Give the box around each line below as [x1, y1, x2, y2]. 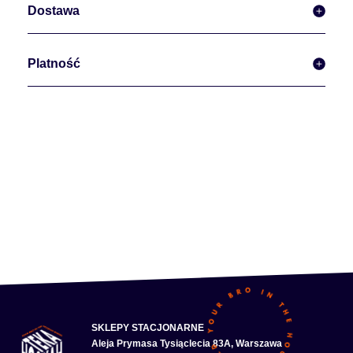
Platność [28, 56, 80, 70]
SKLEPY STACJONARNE [91, 321, 204, 333]
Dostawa [28, 3, 80, 17]
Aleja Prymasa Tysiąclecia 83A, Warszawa [91, 337, 282, 349]
